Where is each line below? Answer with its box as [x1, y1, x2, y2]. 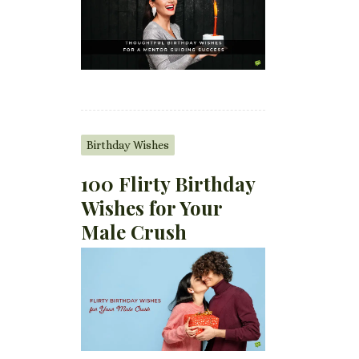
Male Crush [81, 218, 188, 244]
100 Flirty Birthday [81, 170, 256, 196]
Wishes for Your [81, 194, 223, 220]
